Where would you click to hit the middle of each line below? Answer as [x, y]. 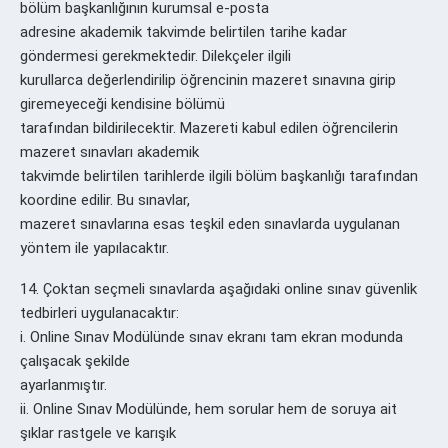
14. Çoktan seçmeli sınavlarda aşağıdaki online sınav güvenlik [218, 288]
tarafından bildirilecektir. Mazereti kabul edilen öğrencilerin [209, 127]
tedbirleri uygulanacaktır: [99, 312]
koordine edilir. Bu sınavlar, [105, 199]
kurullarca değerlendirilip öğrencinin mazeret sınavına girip [208, 79]
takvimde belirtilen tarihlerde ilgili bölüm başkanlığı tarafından [219, 175]
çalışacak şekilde [75, 360]
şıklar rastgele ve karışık [98, 432]
